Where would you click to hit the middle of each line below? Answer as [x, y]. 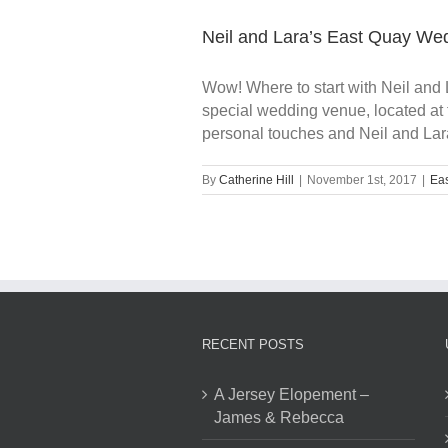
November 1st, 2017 [362, 180]
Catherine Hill [256, 180]
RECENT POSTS [253, 344]
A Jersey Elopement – [291, 394]
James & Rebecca [279, 417]
